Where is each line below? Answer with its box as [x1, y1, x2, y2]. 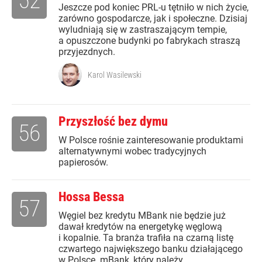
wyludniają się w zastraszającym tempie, [58, 24, 227, 36]
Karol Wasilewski [88, 70, 142, 80]
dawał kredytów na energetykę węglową [58, 221, 222, 233]
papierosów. [58, 157, 108, 168]
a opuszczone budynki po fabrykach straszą [58, 35, 240, 47]
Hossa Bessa [58, 189, 124, 205]
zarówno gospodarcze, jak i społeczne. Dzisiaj [58, 13, 247, 25]
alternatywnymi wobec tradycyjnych [58, 146, 206, 157]
